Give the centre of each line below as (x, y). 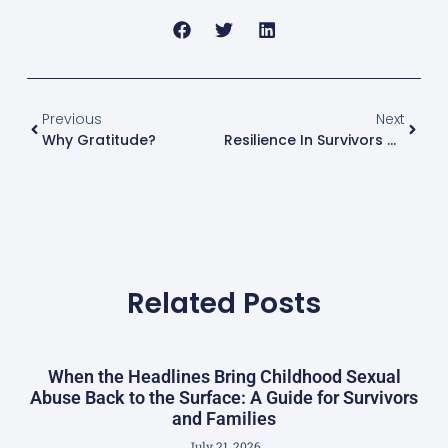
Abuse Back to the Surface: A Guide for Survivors (224, 398)
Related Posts (224, 303)
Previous (71, 118)
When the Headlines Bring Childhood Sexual (224, 377)
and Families (224, 419)
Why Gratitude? (98, 139)
